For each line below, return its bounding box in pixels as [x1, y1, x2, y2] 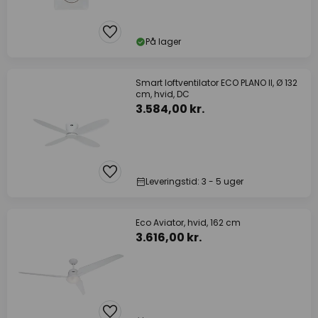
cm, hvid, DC [136, 88, 190, 100]
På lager [146, 35, 181, 48]
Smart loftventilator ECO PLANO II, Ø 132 [136, 77, 297, 89]
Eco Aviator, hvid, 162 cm [136, 216, 241, 229]
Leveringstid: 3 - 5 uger [146, 175, 243, 187]
